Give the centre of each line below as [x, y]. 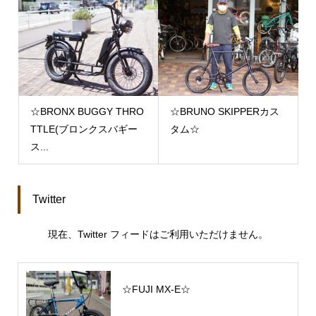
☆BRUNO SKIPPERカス [225, 112]
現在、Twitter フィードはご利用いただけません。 [158, 234]
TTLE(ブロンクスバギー [84, 129]
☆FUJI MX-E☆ [156, 289]
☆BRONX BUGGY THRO [87, 112]
